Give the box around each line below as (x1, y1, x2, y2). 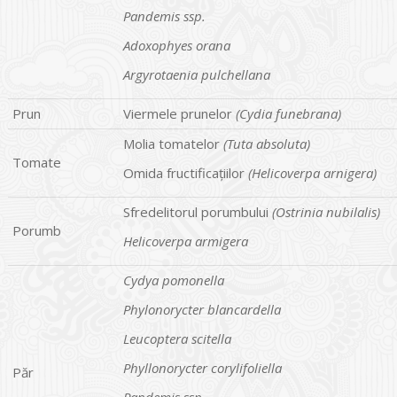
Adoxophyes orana (123, 35, 230, 54)
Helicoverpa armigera (123, 231, 248, 250)
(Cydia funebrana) (236, 104, 341, 122)
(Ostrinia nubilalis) (272, 202, 380, 221)
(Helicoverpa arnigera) (248, 163, 377, 182)
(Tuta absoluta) (223, 134, 310, 152)
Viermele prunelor (123, 104, 236, 122)
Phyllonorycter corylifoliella (123, 358, 282, 377)
